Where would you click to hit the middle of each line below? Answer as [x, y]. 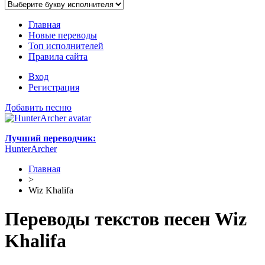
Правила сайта [58, 56]
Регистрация [54, 87]
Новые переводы [63, 35]
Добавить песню [38, 107]
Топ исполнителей [66, 46]
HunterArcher [31, 149]
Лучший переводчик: [50, 138]
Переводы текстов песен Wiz [126, 219]
